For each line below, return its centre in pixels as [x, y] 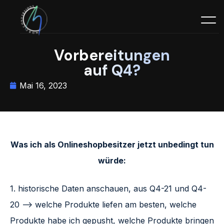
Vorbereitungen [112, 55]
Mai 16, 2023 [43, 86]
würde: [112, 161]
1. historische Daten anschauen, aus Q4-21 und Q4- [108, 189]
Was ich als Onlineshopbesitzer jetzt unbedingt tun [112, 145]
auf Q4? [112, 70]
